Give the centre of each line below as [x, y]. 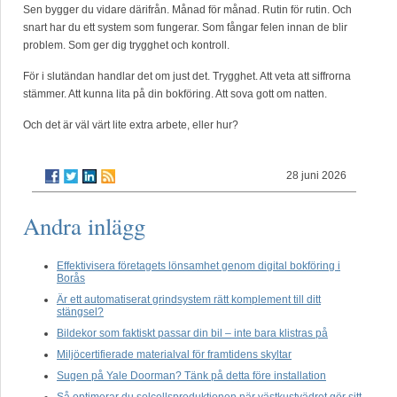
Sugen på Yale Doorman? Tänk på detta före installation [191, 376]
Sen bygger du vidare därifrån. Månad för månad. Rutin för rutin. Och [187, 10]
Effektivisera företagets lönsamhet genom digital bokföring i [198, 266]
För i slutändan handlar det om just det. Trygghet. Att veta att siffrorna [187, 76]
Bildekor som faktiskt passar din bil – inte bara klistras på [192, 333]
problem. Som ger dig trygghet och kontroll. [126, 45]
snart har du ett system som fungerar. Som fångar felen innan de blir [185, 27]
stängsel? [80, 312]
